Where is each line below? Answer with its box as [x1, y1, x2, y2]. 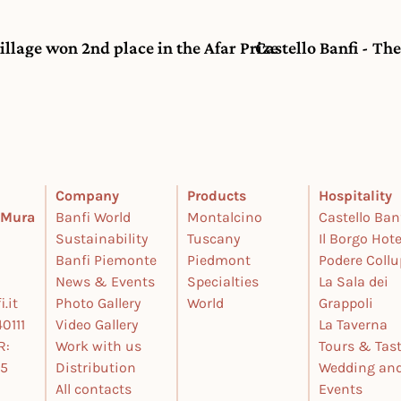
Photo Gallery [55, 294, 141, 311]
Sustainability [55, 230, 149, 247]
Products [187, 187, 247, 204]
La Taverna [319, 316, 388, 333]
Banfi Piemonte [55, 252, 158, 269]
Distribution [55, 359, 137, 376]
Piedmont [187, 252, 252, 269]
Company [55, 187, 120, 204]
